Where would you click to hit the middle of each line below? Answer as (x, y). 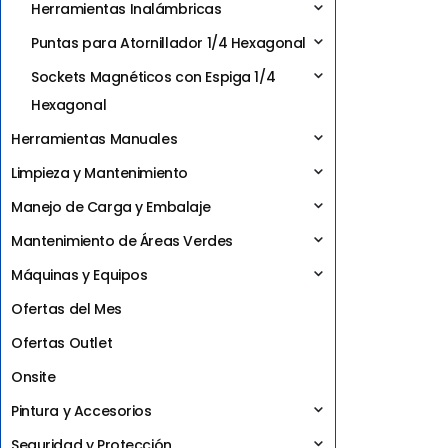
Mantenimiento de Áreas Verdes (122, 240)
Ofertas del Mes (66, 308)
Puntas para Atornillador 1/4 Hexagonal (169, 42)
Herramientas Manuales (94, 138)
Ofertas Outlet (62, 342)
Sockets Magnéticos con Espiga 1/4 (153, 76)
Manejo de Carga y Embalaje (111, 206)
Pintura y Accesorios (81, 410)
